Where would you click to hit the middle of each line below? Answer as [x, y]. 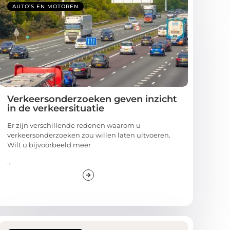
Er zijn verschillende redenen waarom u [74, 125]
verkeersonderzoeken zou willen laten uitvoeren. [89, 135]
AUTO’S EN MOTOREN [46, 6]
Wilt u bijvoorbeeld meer [49, 145]
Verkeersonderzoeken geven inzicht [92, 99]
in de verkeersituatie [56, 108]
